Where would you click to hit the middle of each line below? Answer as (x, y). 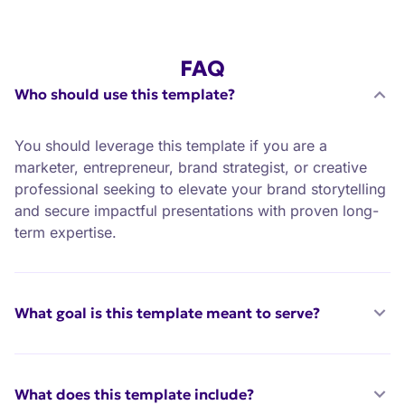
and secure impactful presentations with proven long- (197, 211)
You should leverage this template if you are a (171, 146)
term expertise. (66, 233)
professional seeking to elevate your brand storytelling (200, 189)
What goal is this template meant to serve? (167, 313)
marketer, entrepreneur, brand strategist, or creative (191, 168)
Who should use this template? (125, 94)
